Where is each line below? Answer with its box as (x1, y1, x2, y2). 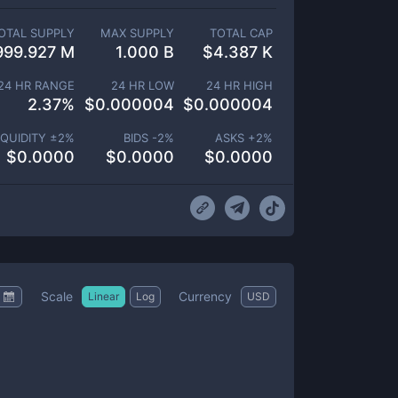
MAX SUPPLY (99, 26, 174, 40)
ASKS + (215, 131, 256, 145)
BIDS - (123, 131, 157, 145)
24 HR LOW (110, 78, 174, 92)
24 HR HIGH (206, 78, 273, 92)
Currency (179, 288, 232, 304)
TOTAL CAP (209, 26, 273, 40)
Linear (88, 289, 119, 303)
